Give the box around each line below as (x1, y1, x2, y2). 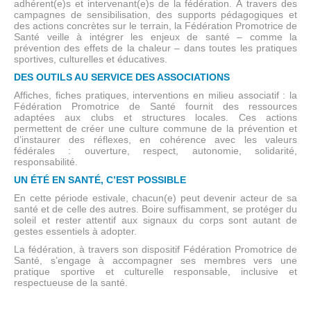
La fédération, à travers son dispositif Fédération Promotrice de (14, 244, 297, 255)
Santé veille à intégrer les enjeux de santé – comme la (14, 31, 297, 42)
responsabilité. (14, 156, 78, 167)
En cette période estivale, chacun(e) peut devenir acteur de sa (14, 192, 297, 203)
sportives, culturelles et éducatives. (14, 53, 167, 65)
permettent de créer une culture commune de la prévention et (14, 123, 297, 134)
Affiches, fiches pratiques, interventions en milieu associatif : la (14, 90, 297, 101)
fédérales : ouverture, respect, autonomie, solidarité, (14, 145, 297, 156)
